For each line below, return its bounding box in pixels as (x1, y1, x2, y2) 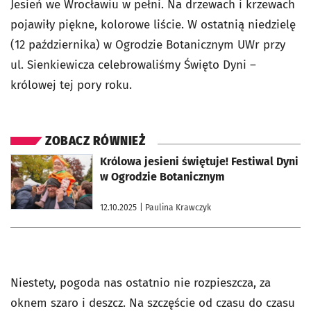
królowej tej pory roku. (10, 78, 132, 92)
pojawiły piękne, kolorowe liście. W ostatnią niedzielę (10, 17, 296, 32)
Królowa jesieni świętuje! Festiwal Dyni (100, 155, 299, 168)
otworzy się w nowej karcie (10, 154, 112, 164)
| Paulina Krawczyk (140, 203, 211, 212)
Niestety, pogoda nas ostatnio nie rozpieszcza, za (10, 276, 271, 290)
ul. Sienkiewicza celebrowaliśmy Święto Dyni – (10, 58, 256, 72)
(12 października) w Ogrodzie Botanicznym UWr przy (10, 37, 285, 52)
